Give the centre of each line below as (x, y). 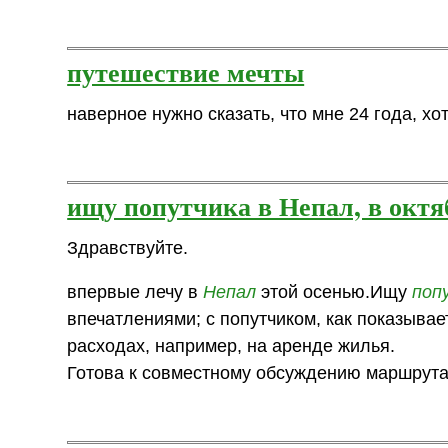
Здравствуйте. (128, 247)
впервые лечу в (135, 292)
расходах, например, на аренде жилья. (231, 346)
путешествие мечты (186, 71)
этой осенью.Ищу (334, 292)
